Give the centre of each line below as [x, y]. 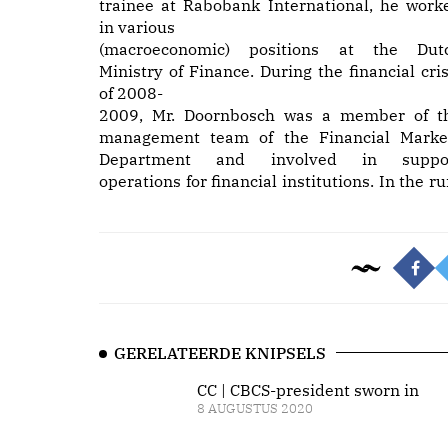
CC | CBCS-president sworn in [307, 390]
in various [137, 27]
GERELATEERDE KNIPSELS [220, 353]
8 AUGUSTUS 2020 [254, 408]
